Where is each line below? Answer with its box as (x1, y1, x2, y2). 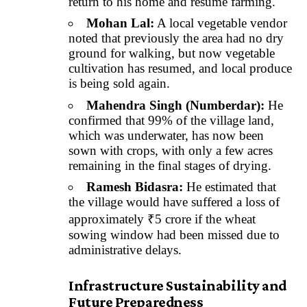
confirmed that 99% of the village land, (69, 112, 274, 127)
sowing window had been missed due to (69, 228, 280, 243)
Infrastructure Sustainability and (69, 276, 286, 294)
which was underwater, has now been (69, 127, 264, 143)
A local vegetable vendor (154, 16, 287, 31)
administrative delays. (69, 243, 182, 258)
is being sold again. (69, 76, 170, 91)
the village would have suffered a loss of (69, 195, 280, 210)
